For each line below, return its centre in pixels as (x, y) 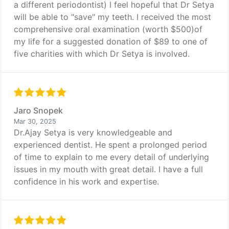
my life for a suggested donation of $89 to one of (111, 41)
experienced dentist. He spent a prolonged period (110, 145)
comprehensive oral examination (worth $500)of (108, 29)
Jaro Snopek (38, 110)
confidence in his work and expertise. (86, 181)
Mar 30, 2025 (35, 121)
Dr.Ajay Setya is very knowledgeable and (93, 132)
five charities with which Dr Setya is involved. (102, 54)
